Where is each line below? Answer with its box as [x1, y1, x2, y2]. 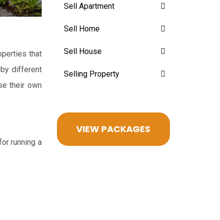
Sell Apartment [64, 1, 114, 11]
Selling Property [64, 69, 119, 79]
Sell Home [64, 24, 100, 33]
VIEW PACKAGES [76, 122, 150, 135]
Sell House [64, 46, 102, 56]
